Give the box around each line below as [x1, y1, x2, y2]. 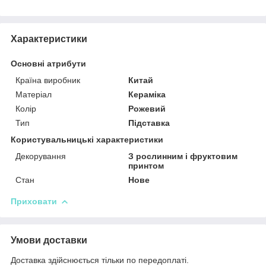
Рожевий [128, 103, 166, 113]
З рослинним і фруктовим [128, 151, 238, 161]
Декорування [15, 151, 66, 161]
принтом [128, 160, 164, 170]
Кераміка [128, 89, 166, 99]
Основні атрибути [11, 58, 86, 68]
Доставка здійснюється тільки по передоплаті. [11, 255, 189, 265]
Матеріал [15, 89, 52, 99]
